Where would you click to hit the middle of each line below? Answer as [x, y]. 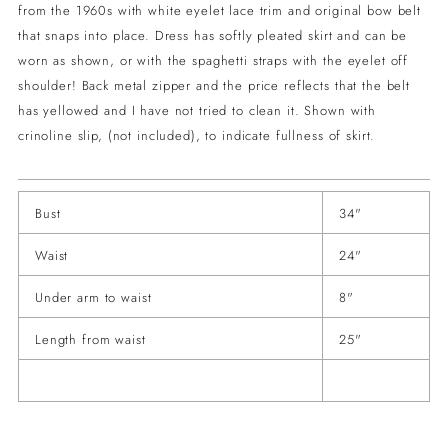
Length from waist [90, 339]
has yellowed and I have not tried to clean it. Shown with [197, 110]
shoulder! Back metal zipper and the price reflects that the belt [214, 85]
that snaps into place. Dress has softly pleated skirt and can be [212, 35]
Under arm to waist [98, 297]
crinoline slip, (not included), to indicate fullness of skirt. [197, 135]
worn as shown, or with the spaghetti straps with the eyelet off [213, 60]
